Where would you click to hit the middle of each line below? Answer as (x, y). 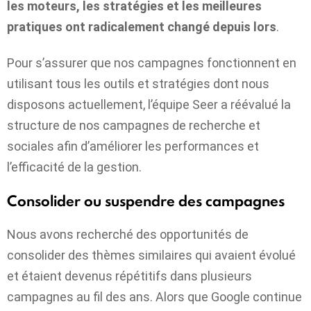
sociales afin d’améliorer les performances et (133, 146)
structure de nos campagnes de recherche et (134, 126)
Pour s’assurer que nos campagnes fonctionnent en (152, 63)
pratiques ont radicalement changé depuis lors (142, 26)
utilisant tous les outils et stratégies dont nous (138, 84)
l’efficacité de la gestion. (74, 167)
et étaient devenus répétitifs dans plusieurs (129, 276)
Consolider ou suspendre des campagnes (146, 201)
